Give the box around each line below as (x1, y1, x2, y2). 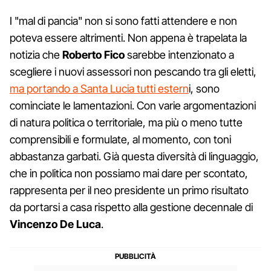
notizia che (10, 48, 62, 61)
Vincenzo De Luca (10, 217, 101, 230)
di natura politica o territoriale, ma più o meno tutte (10, 116, 243, 129)
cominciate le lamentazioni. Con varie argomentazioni (10, 99, 256, 112)
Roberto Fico (62, 48, 125, 61)
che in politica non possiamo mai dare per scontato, (10, 166, 248, 180)
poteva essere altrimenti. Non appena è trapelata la (10, 31, 247, 44)
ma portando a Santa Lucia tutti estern (10, 82, 189, 95)
